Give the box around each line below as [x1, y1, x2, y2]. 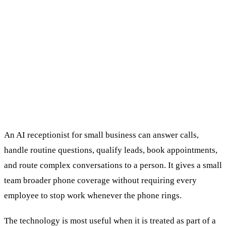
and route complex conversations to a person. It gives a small [4, 160, 222, 170]
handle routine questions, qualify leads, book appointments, [4, 145, 217, 155]
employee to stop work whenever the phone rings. [4, 190, 182, 200]
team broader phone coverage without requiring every [4, 175, 197, 185]
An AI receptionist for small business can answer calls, [4, 130, 199, 140]
